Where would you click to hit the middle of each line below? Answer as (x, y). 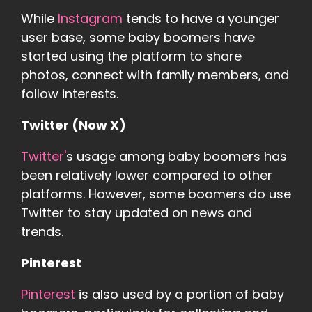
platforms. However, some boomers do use (156, 194)
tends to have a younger (201, 19)
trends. (42, 232)
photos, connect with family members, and (155, 75)
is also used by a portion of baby (180, 295)
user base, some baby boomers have (138, 38)
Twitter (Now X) (73, 125)
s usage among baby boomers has (177, 157)
